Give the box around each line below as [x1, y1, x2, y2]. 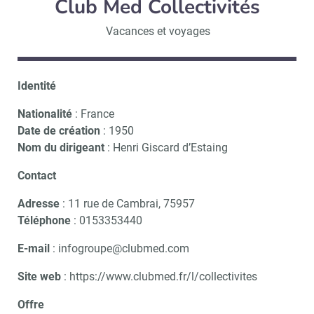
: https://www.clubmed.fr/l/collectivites [61, 270, 257, 283]
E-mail [18, 242, 50, 255]
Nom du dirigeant [18, 141, 104, 154]
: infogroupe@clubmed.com [50, 242, 189, 255]
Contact [18, 169, 56, 182]
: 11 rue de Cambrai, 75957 [60, 197, 195, 210]
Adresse [18, 197, 60, 210]
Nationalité [18, 107, 72, 121]
